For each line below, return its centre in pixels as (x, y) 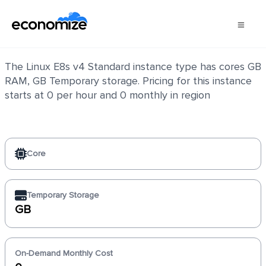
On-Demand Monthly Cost (64, 253)
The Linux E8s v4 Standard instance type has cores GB (133, 66)
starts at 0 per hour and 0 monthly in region (107, 95)
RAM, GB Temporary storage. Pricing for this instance (128, 81)
